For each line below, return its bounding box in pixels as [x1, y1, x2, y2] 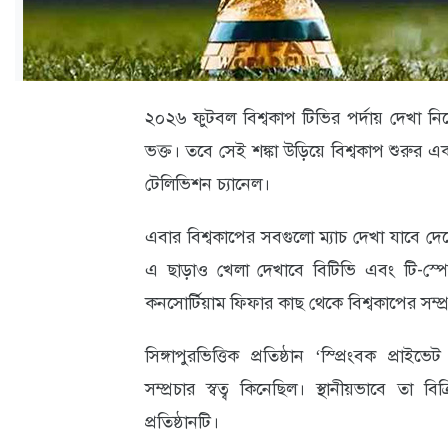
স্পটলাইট [35, 339, 97, 363]
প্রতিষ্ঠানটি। [144, 410, 219, 434]
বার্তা [35, 293, 65, 317]
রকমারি [35, 385, 83, 409]
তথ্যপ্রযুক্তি [35, 39, 103, 63]
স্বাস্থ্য [35, 212, 65, 236]
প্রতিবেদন [35, 166, 99, 190]
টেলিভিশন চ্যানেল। [144, 172, 270, 196]
